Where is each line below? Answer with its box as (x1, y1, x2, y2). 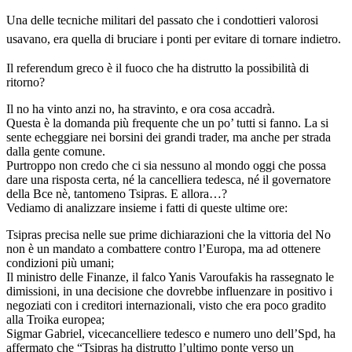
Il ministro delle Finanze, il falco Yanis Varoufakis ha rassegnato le (6, 269, 334, 284)
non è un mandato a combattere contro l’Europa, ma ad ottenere (6, 241, 321, 255)
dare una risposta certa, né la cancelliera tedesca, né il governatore (6, 172, 331, 186)
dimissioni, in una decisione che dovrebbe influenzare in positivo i (6, 284, 332, 298)
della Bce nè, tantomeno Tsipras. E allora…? (6, 186, 227, 200)
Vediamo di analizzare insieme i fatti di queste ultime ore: (6, 200, 288, 214)
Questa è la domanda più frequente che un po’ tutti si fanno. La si (6, 115, 328, 130)
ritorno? (6, 75, 45, 89)
